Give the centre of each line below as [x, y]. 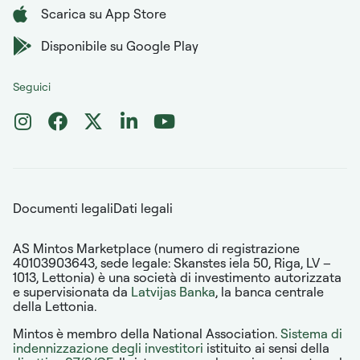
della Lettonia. [55, 306]
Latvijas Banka [173, 291]
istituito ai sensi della [266, 348]
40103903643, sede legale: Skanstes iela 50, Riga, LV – [172, 262]
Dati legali [143, 208]
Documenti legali [63, 208]
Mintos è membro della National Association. [147, 333]
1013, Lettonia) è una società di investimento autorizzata [177, 277]
